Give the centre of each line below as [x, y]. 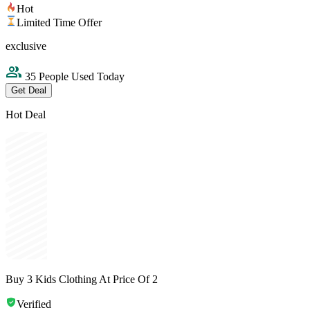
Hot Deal [26, 115]
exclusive [26, 46]
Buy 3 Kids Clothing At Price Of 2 [82, 280]
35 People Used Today [73, 77]
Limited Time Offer [59, 23]
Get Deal [29, 91]
